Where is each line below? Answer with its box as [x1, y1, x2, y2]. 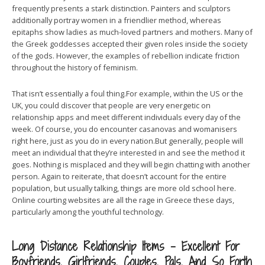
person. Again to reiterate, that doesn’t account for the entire [12, 171, 227, 182]
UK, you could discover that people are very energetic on [12, 100, 211, 111]
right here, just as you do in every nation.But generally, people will [12, 135, 243, 146]
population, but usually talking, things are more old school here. [12, 183, 236, 193]
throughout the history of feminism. [12, 62, 138, 73]
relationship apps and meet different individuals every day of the [12, 112, 241, 122]
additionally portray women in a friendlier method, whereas [12, 15, 221, 25]
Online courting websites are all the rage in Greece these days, [12, 195, 234, 205]
